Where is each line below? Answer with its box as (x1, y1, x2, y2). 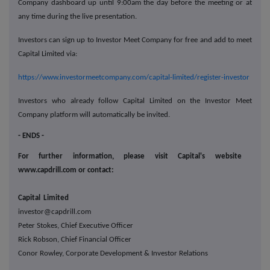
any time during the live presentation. (18, 13, 137, 21)
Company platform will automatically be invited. (18, 111, 170, 119)
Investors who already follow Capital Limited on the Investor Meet (18, 97, 252, 105)
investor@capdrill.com (18, 208, 131, 216)
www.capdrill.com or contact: (18, 166, 114, 175)
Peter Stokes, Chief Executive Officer (18, 222, 186, 230)
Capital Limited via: (18, 50, 77, 58)
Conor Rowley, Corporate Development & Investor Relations (18, 250, 208, 258)
